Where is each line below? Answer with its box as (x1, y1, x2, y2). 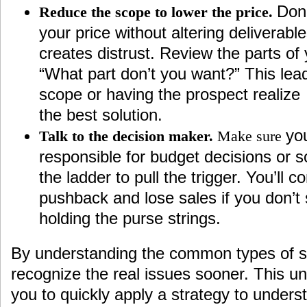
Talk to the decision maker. (38, 127, 217, 145)
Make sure (217, 127, 286, 145)
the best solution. (38, 106, 162, 125)
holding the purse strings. (38, 209, 221, 228)
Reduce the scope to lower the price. (38, 3, 277, 21)
